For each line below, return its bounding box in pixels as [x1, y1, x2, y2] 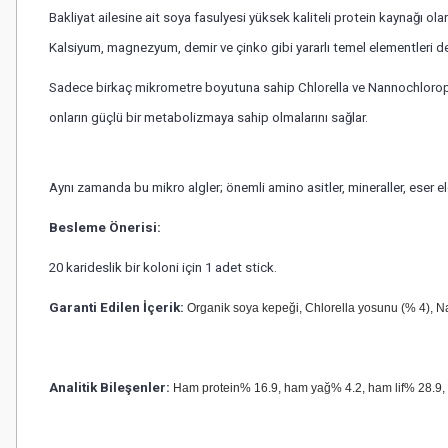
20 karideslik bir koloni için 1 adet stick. [49, 260, 277, 275]
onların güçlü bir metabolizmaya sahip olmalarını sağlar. [49, 110, 368, 125]
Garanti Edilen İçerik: [49, 300, 184, 315]
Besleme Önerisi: [49, 220, 161, 235]
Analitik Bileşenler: [49, 380, 170, 395]
